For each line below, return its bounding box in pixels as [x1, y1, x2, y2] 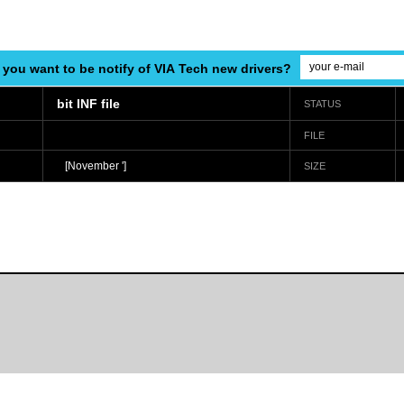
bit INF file [57, 96, 120, 111]
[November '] [57, 160, 126, 172]
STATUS [304, 98, 341, 109]
